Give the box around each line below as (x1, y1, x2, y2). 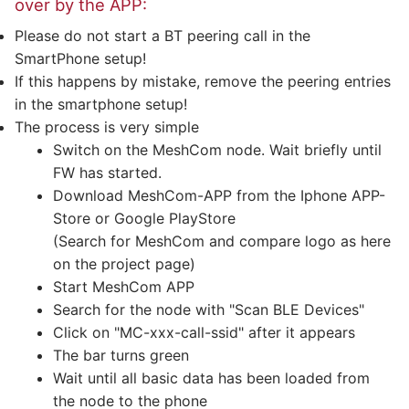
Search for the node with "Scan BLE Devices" (52, 300, 364, 320)
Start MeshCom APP (52, 278, 194, 297)
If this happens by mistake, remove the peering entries (15, 72, 391, 91)
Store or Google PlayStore (52, 209, 236, 228)
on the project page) (52, 255, 195, 274)
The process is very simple (15, 118, 199, 137)
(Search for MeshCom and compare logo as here (52, 232, 391, 251)
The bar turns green (52, 346, 189, 365)
